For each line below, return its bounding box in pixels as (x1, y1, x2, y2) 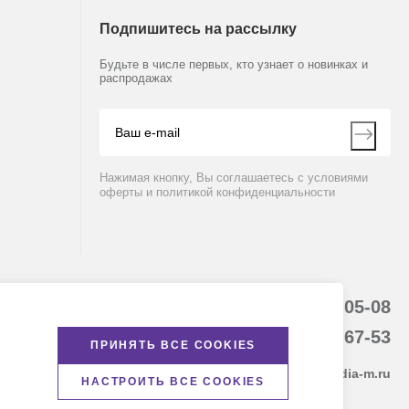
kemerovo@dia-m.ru (266, 366, 391, 381)
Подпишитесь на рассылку (100, 21, 297, 37)
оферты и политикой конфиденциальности (100, 185, 335, 199)
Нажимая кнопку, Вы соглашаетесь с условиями (100, 171, 368, 184)
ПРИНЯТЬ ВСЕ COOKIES (89, 339, 257, 351)
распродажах (100, 71, 173, 85)
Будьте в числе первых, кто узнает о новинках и (100, 58, 368, 71)
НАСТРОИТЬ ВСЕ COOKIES (81, 375, 265, 388)
